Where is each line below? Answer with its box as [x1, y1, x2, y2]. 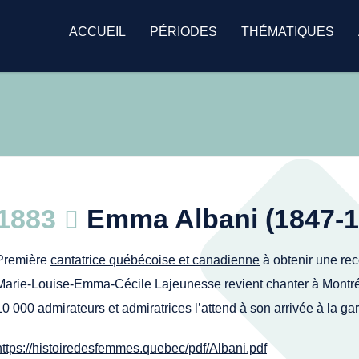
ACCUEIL [69, 25, 126, 38]
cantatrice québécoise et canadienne [50, 253, 260, 267]
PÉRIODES [150, 25, 217, 38]
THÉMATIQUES [241, 25, 334, 38]
